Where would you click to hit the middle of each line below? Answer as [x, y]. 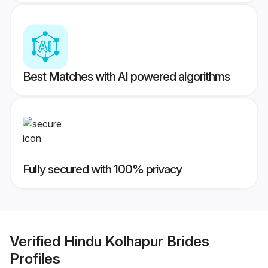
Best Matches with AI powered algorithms [126, 77]
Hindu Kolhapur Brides [137, 241]
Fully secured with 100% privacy [102, 170]
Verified [37, 241]
